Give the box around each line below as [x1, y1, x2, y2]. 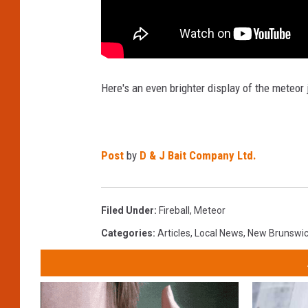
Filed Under [101, 204, 154, 216]
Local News [195, 227, 243, 239]
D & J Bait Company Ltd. [140, 148, 256, 162]
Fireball [159, 204, 190, 216]
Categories [101, 227, 153, 239]
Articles [157, 227, 190, 239]
